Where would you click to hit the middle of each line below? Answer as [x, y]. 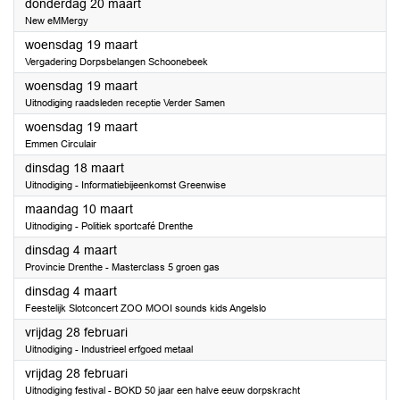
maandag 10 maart [79, 209]
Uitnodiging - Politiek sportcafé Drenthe [109, 226]
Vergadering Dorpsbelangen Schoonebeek [117, 62]
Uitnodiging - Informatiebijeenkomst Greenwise [125, 185]
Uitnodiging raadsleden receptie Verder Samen [125, 103]
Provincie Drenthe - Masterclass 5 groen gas [122, 267]
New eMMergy [57, 21]
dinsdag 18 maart [75, 168]
